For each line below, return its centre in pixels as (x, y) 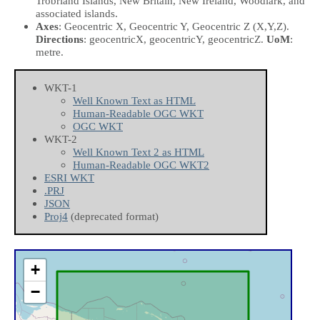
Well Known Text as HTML (134, 101)
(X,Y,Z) (270, 26)
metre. (50, 51)
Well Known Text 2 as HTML (139, 152)
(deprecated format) (113, 216)
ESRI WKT (69, 178)
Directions (60, 39)
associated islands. (77, 13)
